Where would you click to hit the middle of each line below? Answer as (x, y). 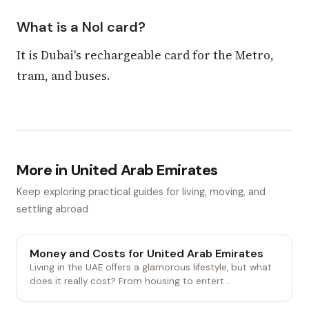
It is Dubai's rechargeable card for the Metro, (145, 56)
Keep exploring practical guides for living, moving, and (141, 192)
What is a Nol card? (81, 27)
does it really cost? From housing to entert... (130, 281)
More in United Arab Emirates (117, 171)
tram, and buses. (63, 76)
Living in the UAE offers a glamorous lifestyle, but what (150, 268)
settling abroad (52, 209)
